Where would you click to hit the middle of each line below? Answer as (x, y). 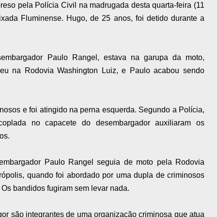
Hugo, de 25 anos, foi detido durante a (135, 18)
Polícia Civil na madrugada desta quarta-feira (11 (120, 5)
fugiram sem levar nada (87, 188)
